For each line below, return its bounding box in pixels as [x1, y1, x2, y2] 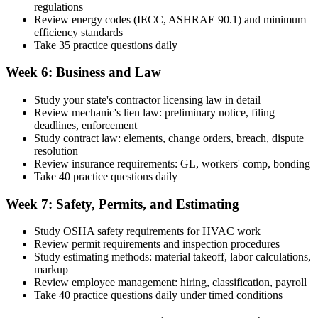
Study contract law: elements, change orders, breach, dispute [34, 132, 304, 144]
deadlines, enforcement [34, 119, 137, 131]
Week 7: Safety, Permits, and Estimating [6, 196, 239, 212]
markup [34, 263, 68, 276]
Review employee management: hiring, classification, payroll [34, 276, 307, 289]
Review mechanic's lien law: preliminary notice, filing [34, 106, 275, 119]
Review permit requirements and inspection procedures [34, 238, 280, 251]
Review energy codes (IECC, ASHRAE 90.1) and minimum [34, 13, 306, 26]
